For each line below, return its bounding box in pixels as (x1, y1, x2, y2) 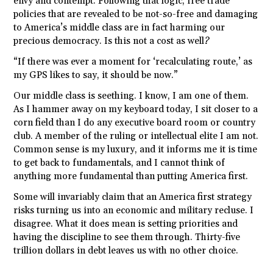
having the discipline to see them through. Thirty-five (13, 232, 241, 244)
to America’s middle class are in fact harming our (13, 22, 225, 34)
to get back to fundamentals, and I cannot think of (13, 157, 225, 169)
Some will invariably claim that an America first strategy (13, 191, 252, 204)
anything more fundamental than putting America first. (13, 171, 249, 183)
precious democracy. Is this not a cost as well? (13, 35, 210, 48)
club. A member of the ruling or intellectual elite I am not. (13, 130, 259, 143)
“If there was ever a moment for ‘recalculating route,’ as (13, 56, 253, 68)
